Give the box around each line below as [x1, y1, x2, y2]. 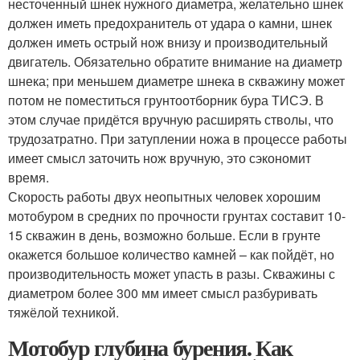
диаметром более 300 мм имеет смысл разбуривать [8, 283, 317, 302]
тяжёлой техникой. [8, 302, 119, 321]
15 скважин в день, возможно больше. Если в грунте [8, 225, 321, 244]
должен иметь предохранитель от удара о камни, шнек [8, 13, 332, 32]
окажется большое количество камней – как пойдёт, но [8, 244, 334, 264]
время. [8, 167, 49, 186]
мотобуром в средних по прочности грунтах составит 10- [8, 206, 346, 225]
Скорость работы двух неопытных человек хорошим [8, 186, 321, 206]
